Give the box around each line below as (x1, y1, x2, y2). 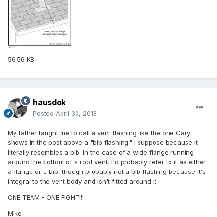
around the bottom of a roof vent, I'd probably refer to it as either (8, 158, 206, 166)
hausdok (33, 97, 66, 108)
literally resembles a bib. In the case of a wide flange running (8, 148, 194, 156)
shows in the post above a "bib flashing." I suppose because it (8, 139, 198, 147)
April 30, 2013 (56, 109, 97, 118)
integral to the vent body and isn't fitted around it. (8, 177, 158, 186)
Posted (33, 109, 56, 118)
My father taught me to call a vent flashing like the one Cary (8, 129, 190, 137)
